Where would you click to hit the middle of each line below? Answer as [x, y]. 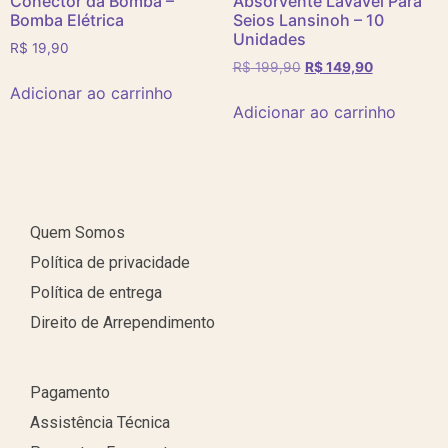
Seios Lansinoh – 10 [308, 20]
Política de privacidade [110, 263]
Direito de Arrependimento [122, 323]
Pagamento [70, 393]
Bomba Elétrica [67, 20]
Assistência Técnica [100, 423]
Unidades [269, 39]
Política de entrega [96, 293]
